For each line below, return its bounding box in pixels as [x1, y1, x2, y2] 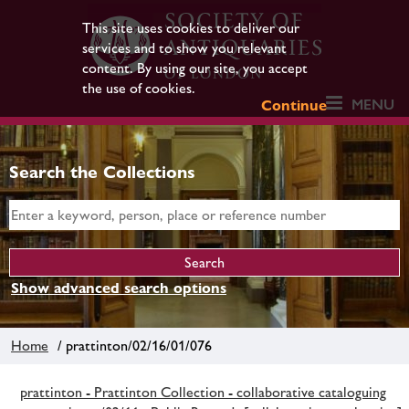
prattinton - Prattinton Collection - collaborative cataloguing [20, 383, 386, 401]
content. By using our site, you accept [81, 59, 308, 77]
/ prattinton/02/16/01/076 [50, 336, 212, 354]
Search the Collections [9, 162, 195, 182]
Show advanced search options [11, 279, 226, 297]
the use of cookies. [81, 79, 195, 97]
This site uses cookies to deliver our [81, 19, 299, 37]
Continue [261, 97, 328, 114]
